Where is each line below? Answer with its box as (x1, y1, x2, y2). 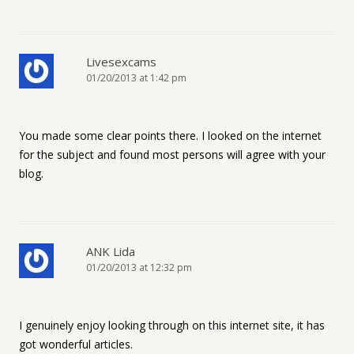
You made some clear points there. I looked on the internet (19, 128, 322, 143)
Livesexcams (86, 54, 156, 70)
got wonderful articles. (19, 337, 133, 352)
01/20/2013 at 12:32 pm (86, 261, 192, 274)
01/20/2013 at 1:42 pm (86, 71, 186, 85)
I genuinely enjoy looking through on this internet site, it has (19, 318, 325, 333)
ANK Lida (86, 243, 135, 259)
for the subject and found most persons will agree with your (19, 147, 326, 162)
